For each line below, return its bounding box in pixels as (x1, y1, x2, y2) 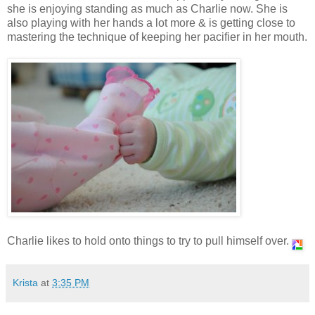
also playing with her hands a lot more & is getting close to (7, 17, 295, 30)
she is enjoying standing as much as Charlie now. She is (7, 3, 288, 15)
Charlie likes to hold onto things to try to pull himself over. (7, 235, 292, 247)
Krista (13, 277, 38, 289)
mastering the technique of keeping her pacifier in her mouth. (7, 31, 307, 44)
